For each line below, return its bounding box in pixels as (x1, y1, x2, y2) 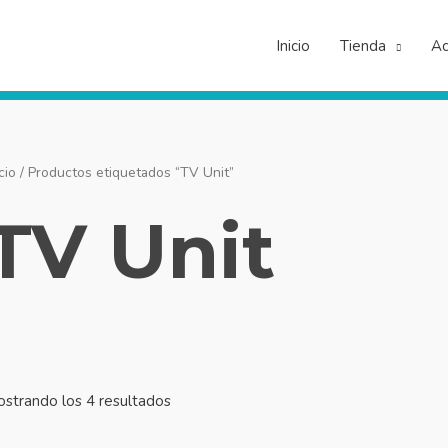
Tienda (339, 35, 386, 56)
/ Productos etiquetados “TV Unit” (16, 163, 234, 183)
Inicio (275, 35, 310, 56)
